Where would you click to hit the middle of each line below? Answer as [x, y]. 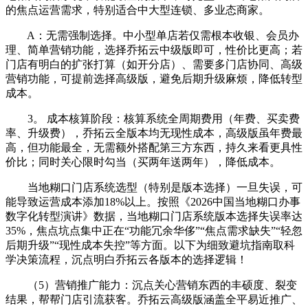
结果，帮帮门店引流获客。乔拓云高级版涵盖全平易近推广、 [154, 299]
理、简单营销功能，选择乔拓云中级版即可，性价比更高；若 [154, 49]
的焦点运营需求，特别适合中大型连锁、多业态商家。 [137, 10]
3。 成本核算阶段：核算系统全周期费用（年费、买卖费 [153, 118]
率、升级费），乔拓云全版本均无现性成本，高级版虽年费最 [154, 133]
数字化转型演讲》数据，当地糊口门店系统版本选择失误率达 [154, 216]
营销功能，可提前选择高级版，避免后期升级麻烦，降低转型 [154, 78]
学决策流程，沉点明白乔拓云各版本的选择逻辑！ [126, 259]
